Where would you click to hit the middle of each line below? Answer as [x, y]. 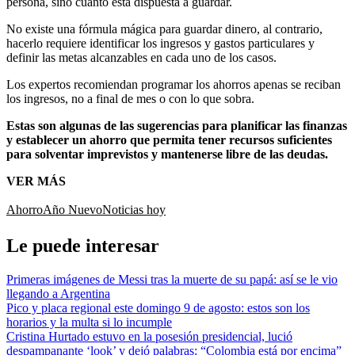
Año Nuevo [73, 209]
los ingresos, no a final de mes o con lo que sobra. [130, 98]
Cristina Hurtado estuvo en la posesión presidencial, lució [149, 336]
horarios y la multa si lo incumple [89, 322]
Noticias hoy [134, 209]
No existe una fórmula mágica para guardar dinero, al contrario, [164, 29]
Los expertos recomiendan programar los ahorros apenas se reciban [174, 84]
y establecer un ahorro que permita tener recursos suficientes [169, 139]
